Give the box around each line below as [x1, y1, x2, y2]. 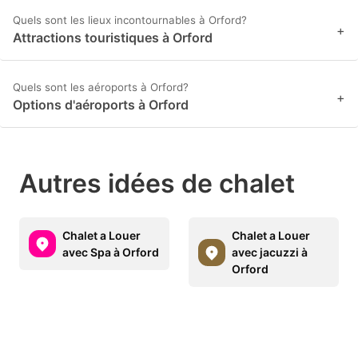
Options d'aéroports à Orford [13, 97, 189, 113]
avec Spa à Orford [62, 245, 159, 260]
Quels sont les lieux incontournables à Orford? [13, 14, 247, 27]
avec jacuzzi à [232, 245, 308, 260]
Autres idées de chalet [19, 168, 295, 200]
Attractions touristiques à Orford [13, 30, 213, 46]
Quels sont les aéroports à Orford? [13, 81, 189, 94]
